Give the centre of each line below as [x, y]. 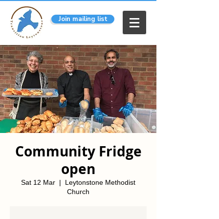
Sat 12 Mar [38, 182]
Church [78, 192]
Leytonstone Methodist [100, 182]
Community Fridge [78, 151]
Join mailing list [83, 19]
